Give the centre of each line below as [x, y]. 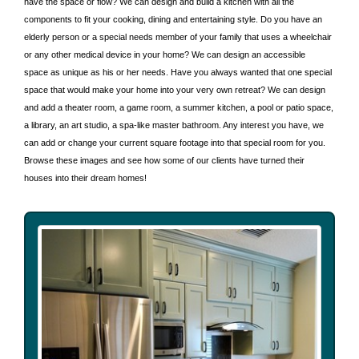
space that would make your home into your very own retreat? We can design [175, 89]
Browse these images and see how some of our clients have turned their [164, 160]
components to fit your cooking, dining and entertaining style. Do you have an [173, 19]
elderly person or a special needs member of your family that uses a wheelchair [178, 36]
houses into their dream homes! [85, 177]
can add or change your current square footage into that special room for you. [175, 142]
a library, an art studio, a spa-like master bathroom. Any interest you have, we [174, 125]
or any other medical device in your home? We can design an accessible [165, 54]
